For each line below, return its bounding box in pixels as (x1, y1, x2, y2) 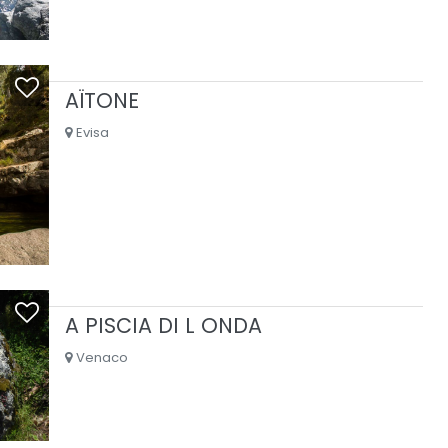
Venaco (71, 348, 128, 368)
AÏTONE (64, 85, 139, 115)
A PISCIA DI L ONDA (64, 311, 262, 341)
